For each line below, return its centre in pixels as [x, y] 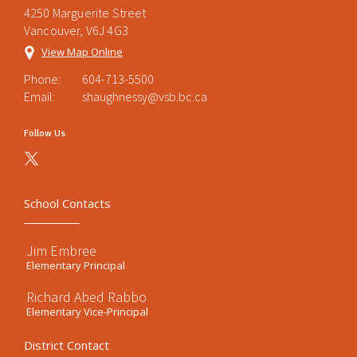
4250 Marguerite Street [85, 13]
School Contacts [67, 203]
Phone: [42, 79]
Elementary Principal [76, 265]
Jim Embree [61, 251]
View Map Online [82, 52]
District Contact [67, 345]
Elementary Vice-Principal [87, 312]
